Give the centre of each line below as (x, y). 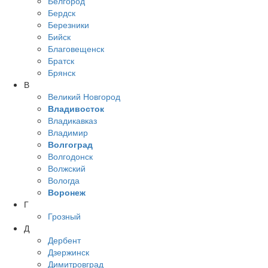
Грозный (64, 216)
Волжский (67, 168)
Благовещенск (76, 48)
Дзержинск (68, 252)
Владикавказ (72, 120)
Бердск (62, 12)
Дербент (64, 240)
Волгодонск (70, 156)
